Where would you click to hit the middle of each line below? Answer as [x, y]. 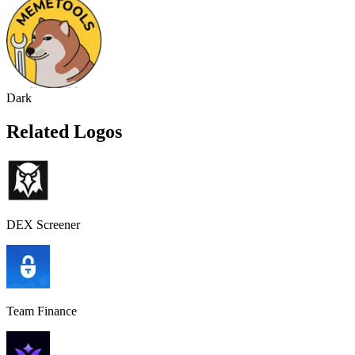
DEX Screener [43, 224]
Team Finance [42, 311]
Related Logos [64, 131]
